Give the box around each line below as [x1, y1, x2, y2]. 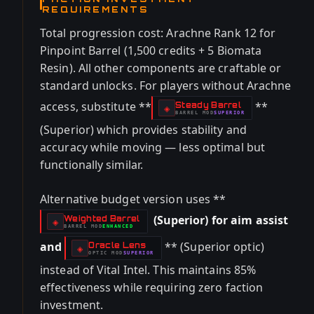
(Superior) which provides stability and [40, 122, 247, 137]
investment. [40, 297, 104, 313]
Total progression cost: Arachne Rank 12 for [40, 25, 276, 41]
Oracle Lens [88, 240, 146, 250]
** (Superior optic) [164, 239, 264, 255]
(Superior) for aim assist [150, 212, 289, 228]
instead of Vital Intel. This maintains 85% [40, 262, 257, 278]
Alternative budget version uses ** [40, 191, 226, 207]
